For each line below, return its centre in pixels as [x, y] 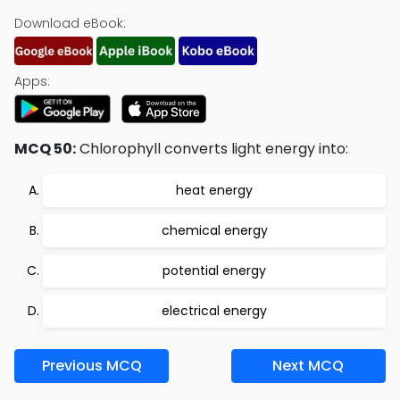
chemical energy [214, 230]
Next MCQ [308, 366]
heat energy [214, 190]
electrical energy [214, 311]
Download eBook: [70, 23]
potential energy [214, 271]
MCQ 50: [45, 149]
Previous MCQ [92, 366]
